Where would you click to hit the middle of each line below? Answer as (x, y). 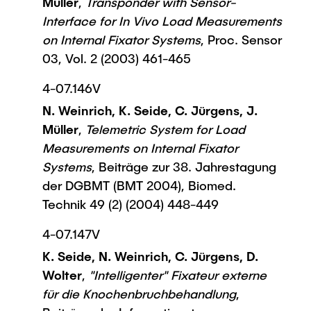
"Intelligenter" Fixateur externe (176, 275)
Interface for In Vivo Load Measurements (162, 21)
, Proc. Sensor (241, 40)
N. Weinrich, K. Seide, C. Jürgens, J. (150, 110)
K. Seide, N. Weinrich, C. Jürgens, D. (150, 256)
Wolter (62, 275)
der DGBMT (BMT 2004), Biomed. (139, 185)
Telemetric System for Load (163, 129)
